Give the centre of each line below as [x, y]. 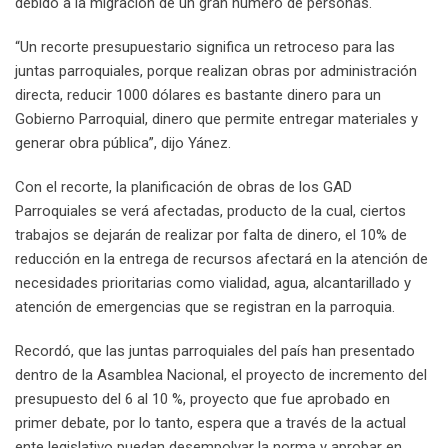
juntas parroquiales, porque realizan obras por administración [216, 71]
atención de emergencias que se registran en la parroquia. [205, 307]
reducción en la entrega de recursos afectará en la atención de [221, 259]
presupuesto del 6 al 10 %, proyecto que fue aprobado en [202, 399]
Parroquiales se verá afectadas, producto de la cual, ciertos [210, 211]
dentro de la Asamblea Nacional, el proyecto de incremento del [221, 375]
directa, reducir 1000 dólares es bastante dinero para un [198, 95]
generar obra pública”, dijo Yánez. [123, 143]
